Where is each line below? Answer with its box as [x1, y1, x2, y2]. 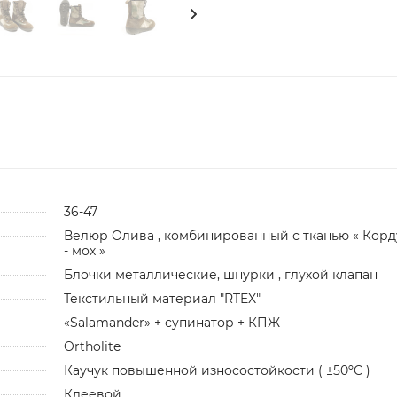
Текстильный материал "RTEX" [63, 290, 261, 307]
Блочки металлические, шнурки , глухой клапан [63, 266, 378, 283]
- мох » [63, 242, 105, 259]
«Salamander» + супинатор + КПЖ [63, 314, 280, 331]
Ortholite [63, 338, 121, 354]
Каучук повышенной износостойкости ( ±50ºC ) [63, 362, 370, 378]
